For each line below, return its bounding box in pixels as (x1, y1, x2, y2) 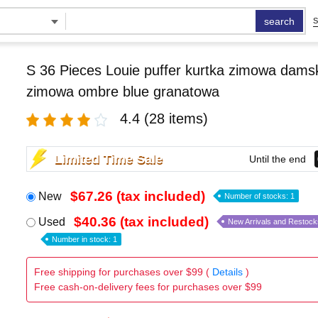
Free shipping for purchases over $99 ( (33, 266, 212, 278)
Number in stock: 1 (51, 235, 117, 243)
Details (212, 266, 243, 278)
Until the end (248, 153, 306, 165)
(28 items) (143, 111, 208, 126)
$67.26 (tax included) (70, 189, 205, 204)
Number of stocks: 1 (224, 192, 295, 200)
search (264, 16, 295, 27)
